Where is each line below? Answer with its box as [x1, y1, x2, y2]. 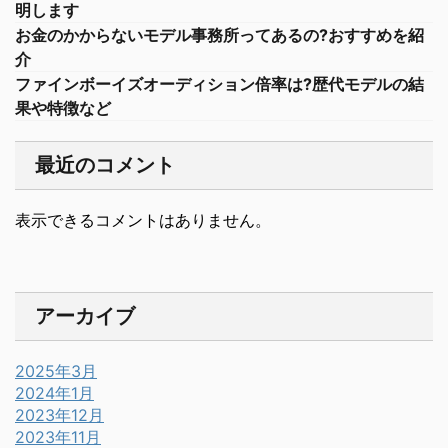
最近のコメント [35, 153, 175, 177]
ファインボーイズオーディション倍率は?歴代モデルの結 [15, 74, 424, 94]
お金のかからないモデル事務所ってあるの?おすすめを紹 [15, 25, 424, 45]
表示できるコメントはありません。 [15, 210, 271, 230]
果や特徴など [15, 98, 111, 118]
